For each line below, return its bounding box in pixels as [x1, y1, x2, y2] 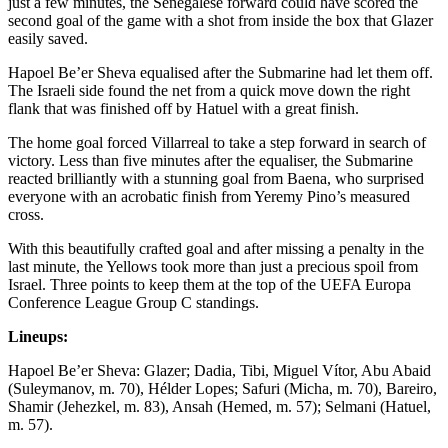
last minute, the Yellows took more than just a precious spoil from [8, 257, 418, 275]
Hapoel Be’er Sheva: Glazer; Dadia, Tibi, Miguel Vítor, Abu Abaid [8, 361, 431, 379]
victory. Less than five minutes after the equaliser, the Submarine [8, 151, 413, 169]
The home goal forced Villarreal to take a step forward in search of [8, 133, 426, 151]
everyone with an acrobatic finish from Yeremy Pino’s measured [8, 187, 410, 205]
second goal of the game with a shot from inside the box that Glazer [8, 11, 433, 29]
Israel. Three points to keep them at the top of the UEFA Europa [8, 275, 411, 293]
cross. [8, 205, 48, 223]
